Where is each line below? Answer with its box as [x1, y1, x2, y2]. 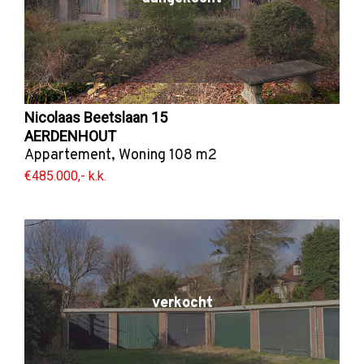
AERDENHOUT [24, 128, 116, 145]
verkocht [151, 293, 213, 313]
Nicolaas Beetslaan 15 [24, 109, 167, 127]
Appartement [24, 146, 111, 166]
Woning [119, 146, 166, 166]
